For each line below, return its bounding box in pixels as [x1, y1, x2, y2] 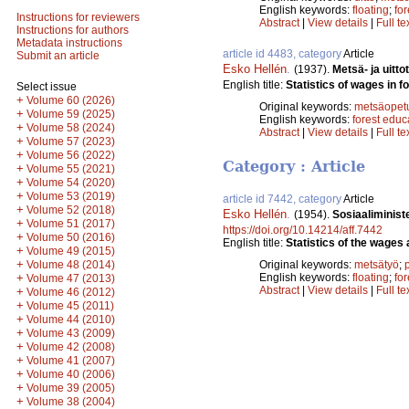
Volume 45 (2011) [26, 299, 114, 312]
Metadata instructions [16, 37, 122, 49]
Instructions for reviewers [16, 11, 140, 24]
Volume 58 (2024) [26, 121, 115, 134]
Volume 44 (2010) [26, 313, 115, 326]
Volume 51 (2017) [26, 217, 115, 230]
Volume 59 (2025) [26, 108, 115, 121]
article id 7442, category [223, 193, 343, 206]
